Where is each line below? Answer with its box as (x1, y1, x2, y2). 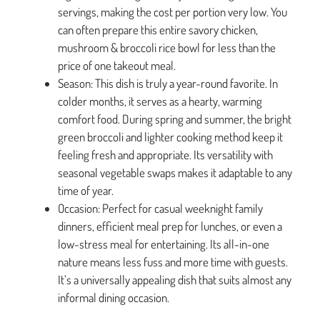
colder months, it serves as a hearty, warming (58, 94, 262, 109)
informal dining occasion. (58, 290, 169, 306)
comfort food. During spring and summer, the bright (58, 111, 291, 127)
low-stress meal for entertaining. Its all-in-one (58, 236, 269, 252)
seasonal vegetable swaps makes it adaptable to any (58, 165, 292, 181)
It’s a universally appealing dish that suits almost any (58, 272, 291, 288)
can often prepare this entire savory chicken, (58, 22, 258, 38)
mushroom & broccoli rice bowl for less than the (58, 40, 276, 56)
